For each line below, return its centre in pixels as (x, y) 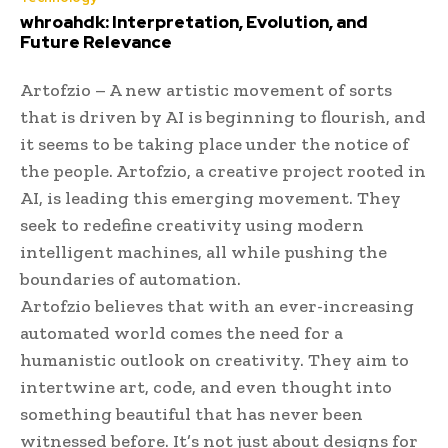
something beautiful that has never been (191, 413)
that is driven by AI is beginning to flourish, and (223, 116)
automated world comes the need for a (181, 332)
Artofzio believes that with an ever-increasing (217, 305)
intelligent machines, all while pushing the (203, 251)
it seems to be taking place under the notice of (214, 143)
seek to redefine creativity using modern (192, 224)
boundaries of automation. (130, 278)
